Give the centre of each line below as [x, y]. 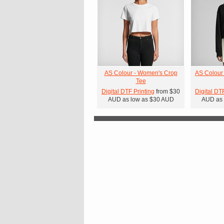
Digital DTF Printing [128, 91]
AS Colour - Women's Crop [141, 73]
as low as [135, 99]
